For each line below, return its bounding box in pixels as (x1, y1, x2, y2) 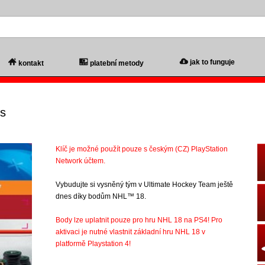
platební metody (89, 59, 144, 67)
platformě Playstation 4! (56, 240, 131, 248)
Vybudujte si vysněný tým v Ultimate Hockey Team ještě (56, 180, 233, 189)
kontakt (18, 59, 44, 67)
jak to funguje (189, 58, 235, 66)
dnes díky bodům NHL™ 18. (56, 192, 146, 201)
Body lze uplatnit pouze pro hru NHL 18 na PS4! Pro (56, 216, 222, 224)
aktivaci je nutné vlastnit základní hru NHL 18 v (56, 228, 205, 236)
